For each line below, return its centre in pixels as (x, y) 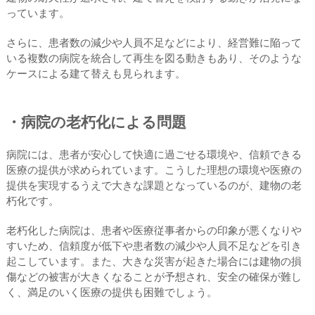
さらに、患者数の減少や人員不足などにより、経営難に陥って (154, 42)
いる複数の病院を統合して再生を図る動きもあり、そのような (154, 58)
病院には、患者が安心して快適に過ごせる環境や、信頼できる (154, 154)
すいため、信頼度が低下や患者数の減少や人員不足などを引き (154, 245)
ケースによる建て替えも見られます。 (96, 73)
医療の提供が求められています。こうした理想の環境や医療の (154, 169)
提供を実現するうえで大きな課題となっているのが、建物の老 (154, 185)
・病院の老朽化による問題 (96, 122)
